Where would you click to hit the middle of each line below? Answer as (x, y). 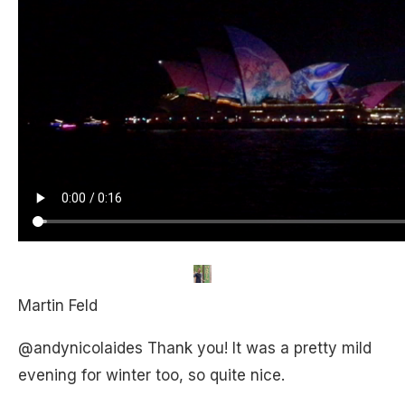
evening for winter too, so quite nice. (151, 375)
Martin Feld (58, 306)
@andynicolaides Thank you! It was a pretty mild (195, 348)
